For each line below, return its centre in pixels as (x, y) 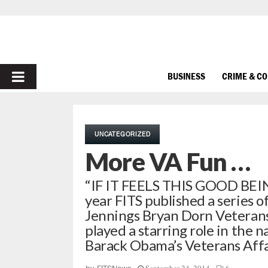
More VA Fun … (167, 162)
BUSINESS (186, 76)
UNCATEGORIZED (123, 134)
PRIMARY (43, 76)
